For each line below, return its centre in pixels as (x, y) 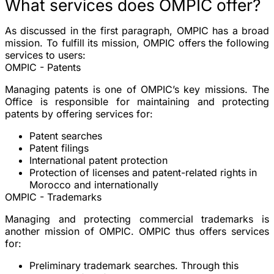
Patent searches (66, 135)
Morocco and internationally (94, 184)
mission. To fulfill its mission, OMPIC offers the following (137, 43)
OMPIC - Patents (43, 67)
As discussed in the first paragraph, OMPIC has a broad (137, 30)
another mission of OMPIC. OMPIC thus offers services (137, 231)
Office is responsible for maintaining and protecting (137, 101)
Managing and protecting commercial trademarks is (137, 219)
